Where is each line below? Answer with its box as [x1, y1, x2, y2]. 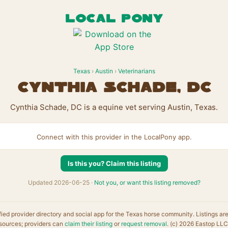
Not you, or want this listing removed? [94, 179, 201, 186]
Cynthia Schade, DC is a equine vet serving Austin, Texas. [10, 102, 218, 112]
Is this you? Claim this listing [67, 159, 161, 167]
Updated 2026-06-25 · [27, 179, 94, 186]
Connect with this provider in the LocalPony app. [36, 133, 192, 141]
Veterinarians [118, 67, 155, 75]
